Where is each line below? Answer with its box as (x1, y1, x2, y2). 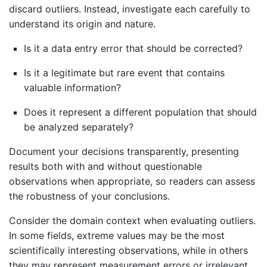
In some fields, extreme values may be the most (9, 229, 225, 241)
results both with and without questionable (9, 160, 202, 172)
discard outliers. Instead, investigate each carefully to (9, 2, 250, 15)
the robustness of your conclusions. (9, 190, 170, 202)
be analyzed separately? (24, 120, 133, 133)
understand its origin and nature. (9, 17, 156, 30)
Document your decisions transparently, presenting (9, 145, 239, 157)
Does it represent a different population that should (24, 105, 257, 118)
